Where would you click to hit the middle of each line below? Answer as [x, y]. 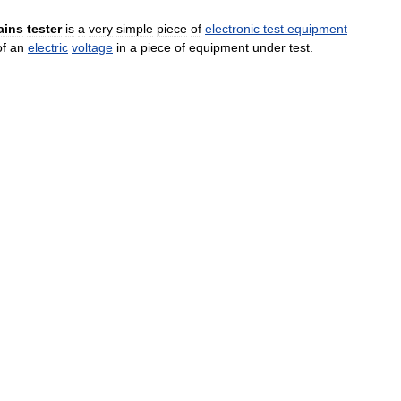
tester [44, 29]
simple [135, 29]
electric [48, 48]
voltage [92, 48]
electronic [232, 29]
